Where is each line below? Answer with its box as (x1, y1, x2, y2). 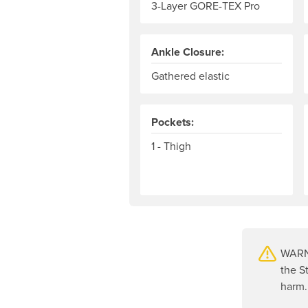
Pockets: (151, 114, 194, 131)
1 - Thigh (151, 138, 191, 154)
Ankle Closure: (151, 44, 224, 60)
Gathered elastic (151, 68, 230, 84)
